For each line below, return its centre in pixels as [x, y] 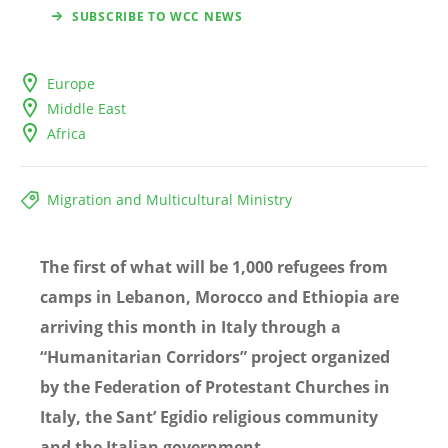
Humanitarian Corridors [143, 357]
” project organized [315, 357]
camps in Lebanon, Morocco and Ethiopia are [219, 297]
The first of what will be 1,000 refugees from [214, 267]
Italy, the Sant [96, 417]
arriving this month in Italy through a [190, 327]
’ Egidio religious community [265, 417]
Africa [66, 134]
